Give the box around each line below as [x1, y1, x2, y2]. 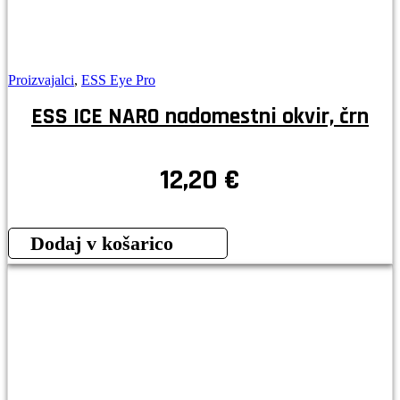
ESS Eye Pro [81, 72, 155, 88]
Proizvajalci [8, 72, 74, 88]
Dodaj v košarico [30, 232, 173, 255]
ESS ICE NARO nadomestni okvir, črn [31, 102, 369, 132]
